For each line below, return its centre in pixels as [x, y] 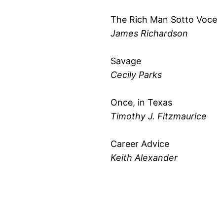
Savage [126, 61]
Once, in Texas [141, 102]
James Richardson [149, 33]
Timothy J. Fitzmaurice [159, 116]
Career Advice [140, 144]
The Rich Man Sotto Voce [164, 19]
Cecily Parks [136, 74]
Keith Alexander [144, 157]
